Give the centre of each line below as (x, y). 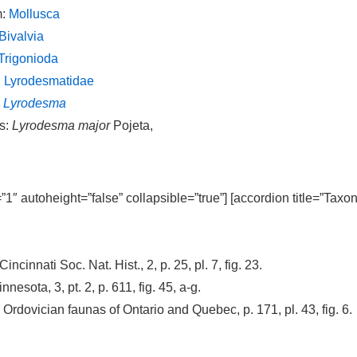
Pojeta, (131, 126)
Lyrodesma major (61, 126)
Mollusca (34, 14)
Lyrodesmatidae (49, 81)
